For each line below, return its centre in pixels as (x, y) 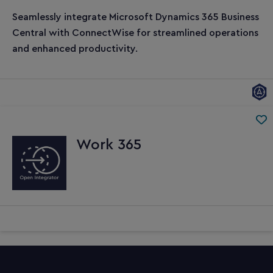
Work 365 (109, 145)
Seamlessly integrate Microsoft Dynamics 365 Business (136, 17)
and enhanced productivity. (75, 48)
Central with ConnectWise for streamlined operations (135, 33)
